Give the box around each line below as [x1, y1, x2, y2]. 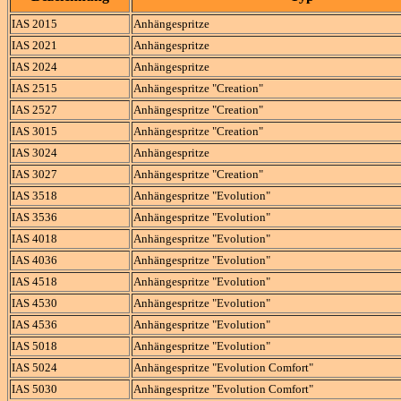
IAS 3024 [12, 146, 57, 159]
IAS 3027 [12, 167, 57, 181]
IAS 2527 [12, 103, 57, 116]
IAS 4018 [12, 232, 57, 245]
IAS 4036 [12, 253, 57, 267]
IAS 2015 [12, 17, 57, 30]
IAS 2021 [12, 38, 57, 52]
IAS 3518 [12, 189, 57, 202]
